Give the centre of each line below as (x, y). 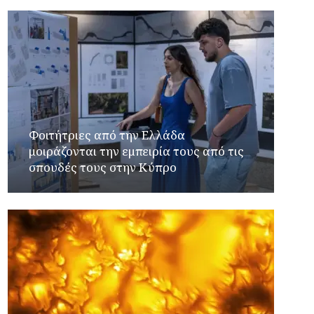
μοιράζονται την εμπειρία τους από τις (137, 151)
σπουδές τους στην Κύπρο (103, 167)
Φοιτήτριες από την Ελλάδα (107, 135)
